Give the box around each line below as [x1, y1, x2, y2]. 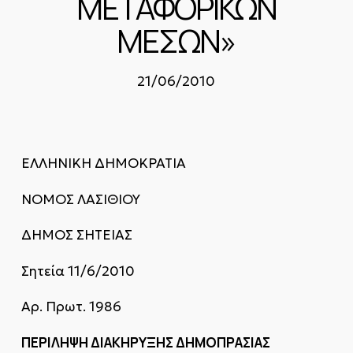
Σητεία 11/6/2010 [20, 262, 135, 280]
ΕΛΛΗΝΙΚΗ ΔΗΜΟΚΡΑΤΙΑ [20, 154, 186, 172]
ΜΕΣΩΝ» [117, 19, 236, 62]
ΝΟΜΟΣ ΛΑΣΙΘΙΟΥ [20, 190, 140, 208]
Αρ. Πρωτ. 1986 [20, 298, 121, 315]
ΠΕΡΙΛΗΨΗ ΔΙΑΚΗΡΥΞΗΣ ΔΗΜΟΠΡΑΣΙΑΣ [20, 333, 270, 351]
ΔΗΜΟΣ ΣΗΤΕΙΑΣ [20, 226, 132, 243]
